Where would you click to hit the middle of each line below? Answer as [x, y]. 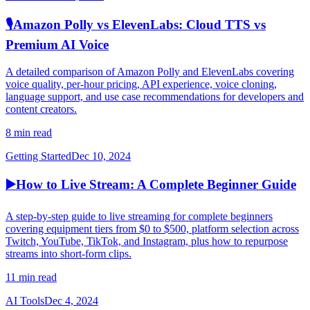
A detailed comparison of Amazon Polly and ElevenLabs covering [150, 71]
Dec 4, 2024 [71, 301]
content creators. [41, 109]
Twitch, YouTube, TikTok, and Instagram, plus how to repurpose [147, 241]
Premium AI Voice [57, 44]
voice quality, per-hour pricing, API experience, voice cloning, [141, 84]
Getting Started [38, 156]
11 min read [31, 277]
